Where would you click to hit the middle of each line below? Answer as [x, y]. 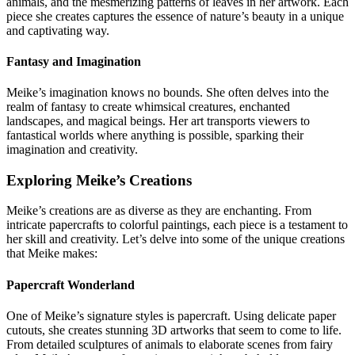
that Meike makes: [52, 254]
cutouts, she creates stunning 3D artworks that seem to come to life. [174, 330]
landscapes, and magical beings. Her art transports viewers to [158, 121]
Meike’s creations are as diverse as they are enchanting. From [159, 211]
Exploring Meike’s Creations [99, 180]
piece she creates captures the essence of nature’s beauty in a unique [175, 16]
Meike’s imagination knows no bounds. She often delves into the [168, 93]
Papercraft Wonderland [71, 284]
